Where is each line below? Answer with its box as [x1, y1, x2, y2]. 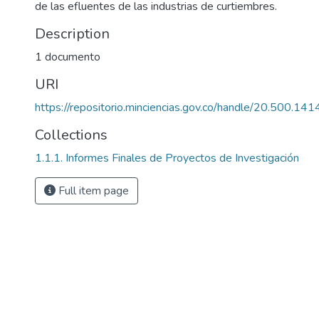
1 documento [35, 49, 100, 65]
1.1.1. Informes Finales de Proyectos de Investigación [35, 150, 299, 166]
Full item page [56, 183, 129, 199]
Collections [35, 125, 108, 145]
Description [35, 24, 110, 43]
